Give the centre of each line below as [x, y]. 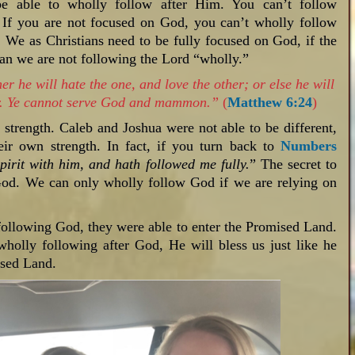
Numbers [308, 146]
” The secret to [293, 164]
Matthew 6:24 [270, 103]
